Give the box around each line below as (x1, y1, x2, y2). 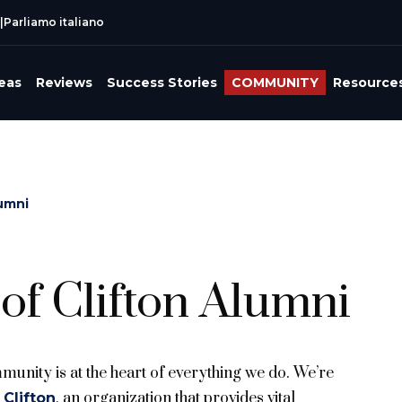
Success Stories (107, 74, 217, 92)
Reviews (36, 74, 92, 92)
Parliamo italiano (4, 15, 104, 29)
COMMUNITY (232, 74, 319, 92)
